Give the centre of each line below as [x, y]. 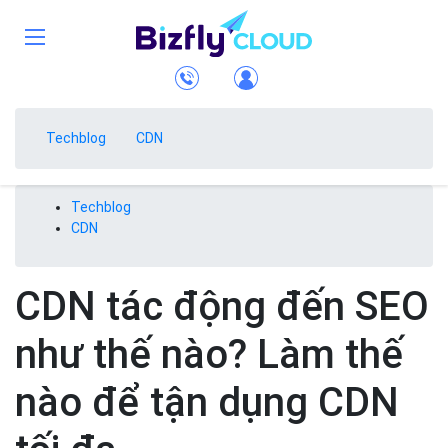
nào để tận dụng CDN [207, 403]
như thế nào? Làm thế [209, 355]
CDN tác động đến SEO [222, 307]
